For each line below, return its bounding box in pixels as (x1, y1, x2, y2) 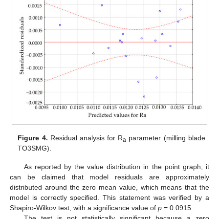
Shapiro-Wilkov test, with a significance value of (10, 204, 158, 212)
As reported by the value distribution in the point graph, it (23, 163, 209, 171)
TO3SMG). (18, 144, 52, 153)
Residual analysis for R (47, 134, 123, 142)
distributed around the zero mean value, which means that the (10, 183, 209, 192)
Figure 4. (18, 134, 48, 142)
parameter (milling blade (126, 134, 205, 142)
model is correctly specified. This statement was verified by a (10, 194, 209, 202)
